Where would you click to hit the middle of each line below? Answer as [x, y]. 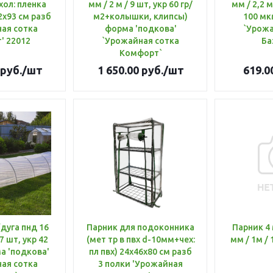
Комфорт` [140, 53]
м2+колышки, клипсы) [140, 16]
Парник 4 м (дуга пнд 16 [249, 227]
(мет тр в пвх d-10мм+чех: [140, 239]
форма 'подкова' [140, 29]
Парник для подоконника [140, 227]
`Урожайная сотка [140, 41]
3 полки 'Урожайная [140, 264]
